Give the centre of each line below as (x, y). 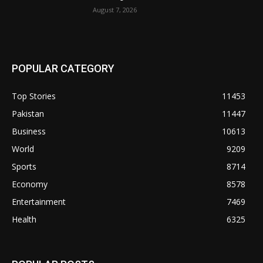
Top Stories (34, 96)
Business (29, 131)
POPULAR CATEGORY (63, 68)
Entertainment (39, 201)
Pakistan (28, 113)
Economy (30, 184)
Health (24, 219)
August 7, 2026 (115, 9)
